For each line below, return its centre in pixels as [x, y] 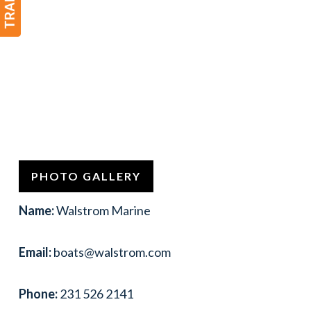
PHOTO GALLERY [86, 176]
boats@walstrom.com [111, 252]
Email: [35, 252]
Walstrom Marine [102, 210]
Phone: [38, 293]
